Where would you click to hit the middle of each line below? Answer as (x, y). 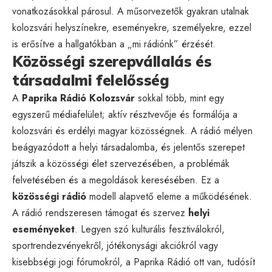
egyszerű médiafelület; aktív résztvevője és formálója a (125, 114)
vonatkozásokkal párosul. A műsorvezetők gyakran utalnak (131, 11)
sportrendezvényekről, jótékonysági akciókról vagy (115, 245)
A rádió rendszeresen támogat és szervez (100, 212)
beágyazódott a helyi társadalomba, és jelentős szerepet (128, 147)
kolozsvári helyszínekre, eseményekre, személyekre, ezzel (132, 27)
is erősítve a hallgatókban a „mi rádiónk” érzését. (114, 44)
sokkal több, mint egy (179, 98)
